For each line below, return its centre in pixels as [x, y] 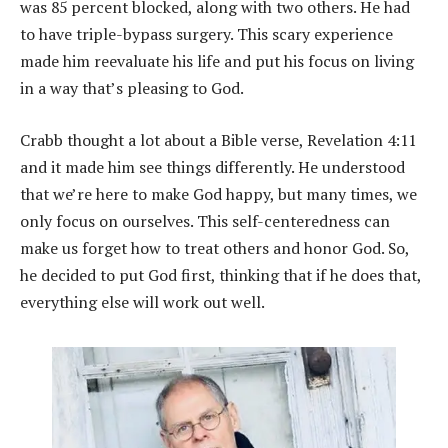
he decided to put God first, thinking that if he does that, [220, 274]
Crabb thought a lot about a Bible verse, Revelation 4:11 [218, 139]
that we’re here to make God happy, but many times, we [218, 193]
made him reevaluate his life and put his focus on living [217, 61]
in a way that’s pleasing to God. [132, 88]
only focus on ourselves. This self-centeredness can [205, 220]
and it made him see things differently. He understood [212, 166]
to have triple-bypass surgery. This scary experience [206, 34]
